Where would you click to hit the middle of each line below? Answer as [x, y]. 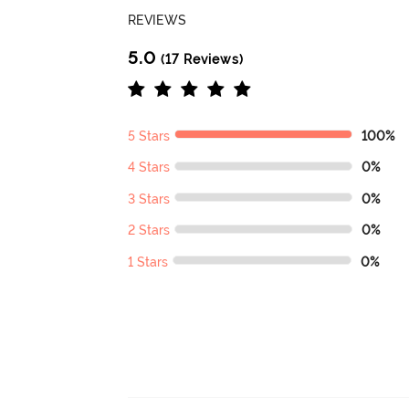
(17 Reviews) [200, 59]
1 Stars [148, 262]
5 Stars [149, 136]
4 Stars [149, 168]
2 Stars [149, 231]
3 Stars [149, 199]
